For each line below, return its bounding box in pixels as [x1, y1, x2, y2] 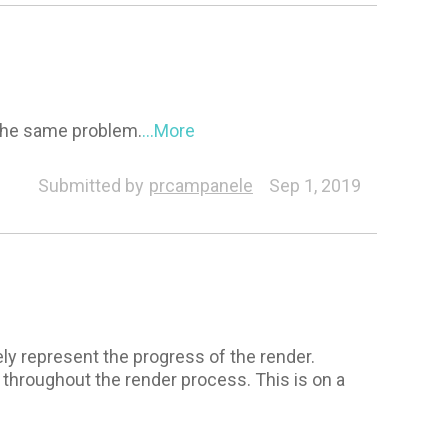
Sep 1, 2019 [268, 175, 361, 197]
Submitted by [37, 175, 144, 197]
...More [142, 120, 196, 142]
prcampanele [148, 175, 253, 197]
